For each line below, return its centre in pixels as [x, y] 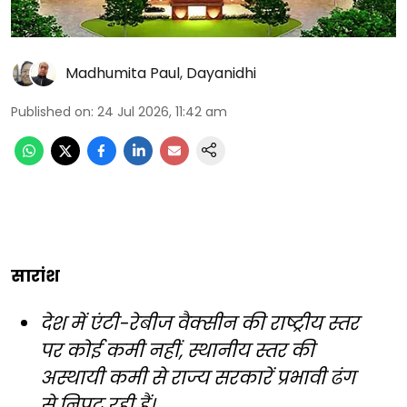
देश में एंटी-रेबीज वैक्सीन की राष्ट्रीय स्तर [199, 324]
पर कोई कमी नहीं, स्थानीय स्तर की [177, 351]
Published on [51, 112]
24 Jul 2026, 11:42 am [162, 112]
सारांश [35, 276]
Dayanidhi [221, 74]
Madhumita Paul [123, 74]
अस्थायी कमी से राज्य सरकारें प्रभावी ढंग [198, 378]
